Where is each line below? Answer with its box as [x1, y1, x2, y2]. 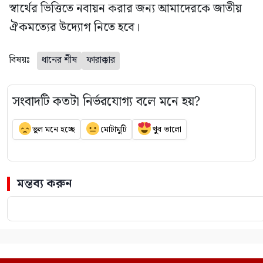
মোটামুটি [100, 123, 127, 136]
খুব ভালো [151, 123, 181, 136]
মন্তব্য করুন [17, 174, 72, 193]
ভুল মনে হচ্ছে [32, 123, 75, 136]
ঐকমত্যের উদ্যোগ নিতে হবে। [9, 18, 140, 38]
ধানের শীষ [42, 53, 77, 68]
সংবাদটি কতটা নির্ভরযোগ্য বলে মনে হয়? [12, 92, 200, 113]
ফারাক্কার [86, 53, 115, 68]
